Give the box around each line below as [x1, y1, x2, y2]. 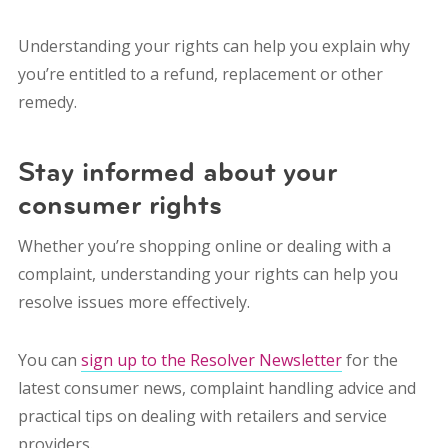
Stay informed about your [17, 153, 337, 190]
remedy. [17, 90, 77, 113]
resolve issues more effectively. [17, 290, 250, 313]
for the [341, 348, 398, 371]
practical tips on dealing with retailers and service [17, 404, 387, 427]
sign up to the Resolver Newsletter [80, 348, 342, 371]
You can [17, 348, 81, 371]
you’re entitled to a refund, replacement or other [17, 62, 383, 85]
